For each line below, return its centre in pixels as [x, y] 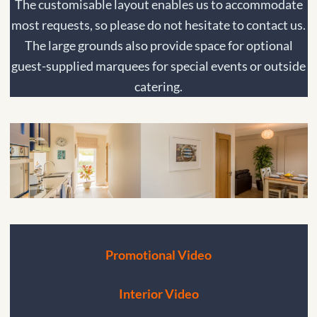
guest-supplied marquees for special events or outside [158, 66]
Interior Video [158, 293]
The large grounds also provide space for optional [158, 46]
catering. [158, 87]
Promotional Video [158, 254]
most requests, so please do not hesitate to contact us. [158, 25]
